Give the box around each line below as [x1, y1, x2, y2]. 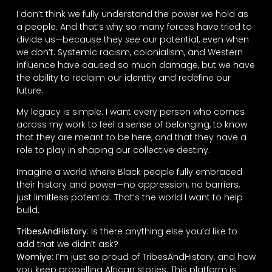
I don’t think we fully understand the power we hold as [16, 7, 248, 20]
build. [16, 203, 39, 216]
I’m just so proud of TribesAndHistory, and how [53, 251, 256, 263]
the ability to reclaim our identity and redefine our [16, 71, 231, 84]
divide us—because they [16, 33, 125, 46]
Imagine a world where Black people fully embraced [16, 165, 242, 178]
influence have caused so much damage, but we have [16, 58, 255, 71]
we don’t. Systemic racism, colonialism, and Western [16, 46, 243, 58]
